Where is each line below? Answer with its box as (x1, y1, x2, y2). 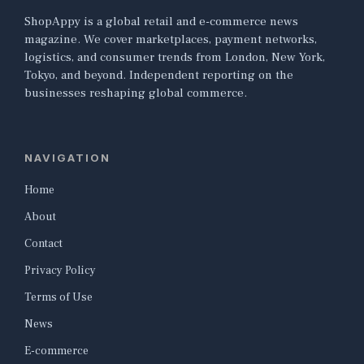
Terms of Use (24, 290, 93, 305)
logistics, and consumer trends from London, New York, (24, 50, 325, 66)
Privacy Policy (24, 263, 96, 279)
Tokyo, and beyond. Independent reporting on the (24, 67, 293, 84)
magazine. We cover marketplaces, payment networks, (24, 32, 317, 48)
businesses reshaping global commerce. (24, 85, 247, 102)
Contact (24, 236, 63, 252)
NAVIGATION (24, 151, 110, 165)
